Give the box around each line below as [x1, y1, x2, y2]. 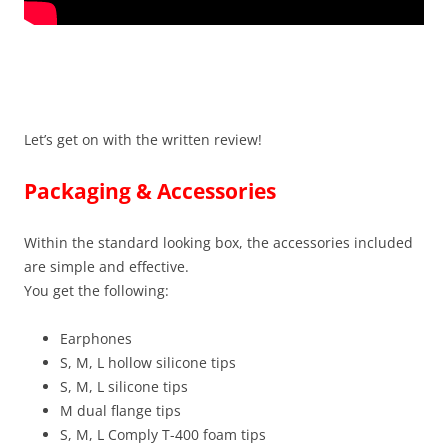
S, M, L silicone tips [60, 377, 188, 397]
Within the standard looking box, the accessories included [24, 233, 413, 253]
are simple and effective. [24, 257, 189, 277]
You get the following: [24, 281, 169, 301]
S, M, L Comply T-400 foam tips [60, 425, 266, 445]
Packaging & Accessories [24, 177, 276, 206]
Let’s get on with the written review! [24, 130, 262, 150]
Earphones [60, 329, 132, 349]
